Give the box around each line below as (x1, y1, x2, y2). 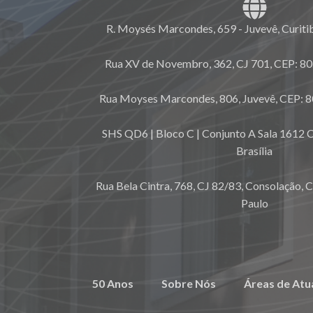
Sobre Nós (161, 277, 216, 290)
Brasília (236, 144, 273, 157)
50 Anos (92, 277, 133, 290)
